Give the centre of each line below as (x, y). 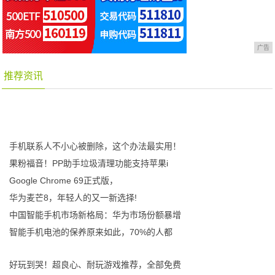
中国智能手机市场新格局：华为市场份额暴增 (95, 215)
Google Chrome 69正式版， (64, 180)
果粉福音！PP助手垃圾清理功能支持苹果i (89, 163)
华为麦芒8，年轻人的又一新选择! (73, 198)
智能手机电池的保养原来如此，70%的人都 (91, 232)
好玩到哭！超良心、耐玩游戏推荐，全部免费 (95, 265)
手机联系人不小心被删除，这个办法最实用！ (95, 146)
